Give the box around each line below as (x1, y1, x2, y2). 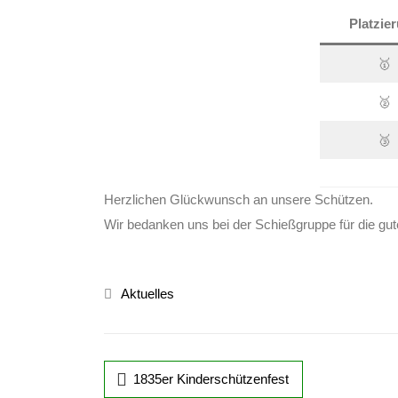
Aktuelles (121, 286, 174, 301)
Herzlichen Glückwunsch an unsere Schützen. (104, 192, 373, 207)
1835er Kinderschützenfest (133, 371, 289, 386)
